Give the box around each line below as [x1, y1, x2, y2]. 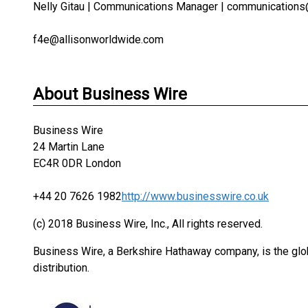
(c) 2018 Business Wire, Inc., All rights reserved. [33, 217, 263, 230]
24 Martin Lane [33, 140, 104, 153]
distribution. [33, 261, 89, 274]
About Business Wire [33, 85, 187, 104]
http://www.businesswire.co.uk [122, 190, 269, 203]
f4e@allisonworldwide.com [33, 33, 164, 46]
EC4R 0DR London [33, 157, 121, 170]
